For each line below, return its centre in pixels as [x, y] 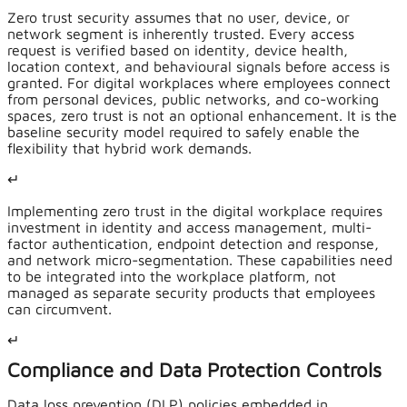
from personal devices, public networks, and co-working [193, 99]
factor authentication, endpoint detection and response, [193, 244]
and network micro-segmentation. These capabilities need [200, 260]
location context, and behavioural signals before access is [199, 67]
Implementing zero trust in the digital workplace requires [195, 211]
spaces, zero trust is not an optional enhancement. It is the [202, 116]
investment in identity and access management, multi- [189, 228]
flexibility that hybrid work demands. [129, 149]
